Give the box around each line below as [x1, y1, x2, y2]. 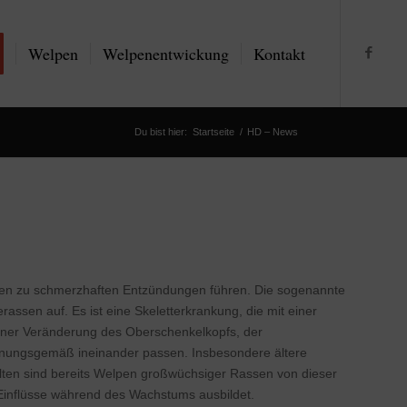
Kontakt [253, 43, 306, 65]
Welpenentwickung [103, 43, 230, 65]
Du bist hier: [134, 126, 187, 137]
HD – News [246, 126, 298, 137]
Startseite [192, 126, 234, 137]
